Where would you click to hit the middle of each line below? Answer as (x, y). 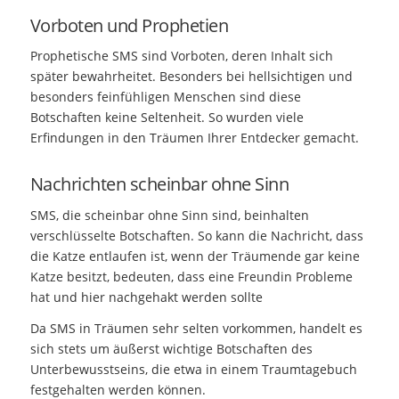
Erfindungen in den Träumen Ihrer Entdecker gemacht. (194, 138)
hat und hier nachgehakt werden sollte (146, 297)
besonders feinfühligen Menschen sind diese (165, 97)
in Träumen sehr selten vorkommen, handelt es (220, 329)
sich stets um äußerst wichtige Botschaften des (171, 349)
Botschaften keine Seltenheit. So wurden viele (167, 118)
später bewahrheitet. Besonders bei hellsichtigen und (191, 77)
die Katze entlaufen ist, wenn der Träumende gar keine (195, 256)
